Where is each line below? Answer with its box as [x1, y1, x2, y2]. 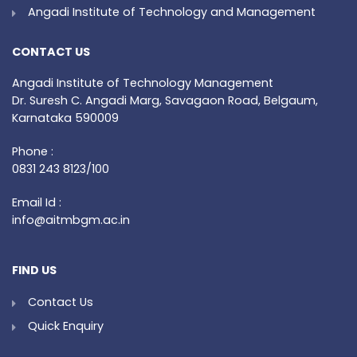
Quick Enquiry [28, 318, 104, 335]
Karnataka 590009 [12, 110, 119, 127]
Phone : [12, 143, 53, 160]
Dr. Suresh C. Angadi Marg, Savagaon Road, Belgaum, [12, 92, 318, 109]
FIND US [12, 262, 57, 279]
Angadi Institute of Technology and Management [28, 4, 316, 21]
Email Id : [12, 194, 61, 211]
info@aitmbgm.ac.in [12, 212, 130, 229]
